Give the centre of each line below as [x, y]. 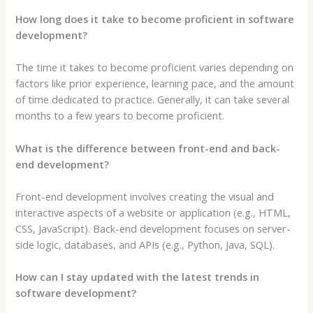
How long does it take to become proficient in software [155, 19]
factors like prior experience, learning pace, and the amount [155, 83]
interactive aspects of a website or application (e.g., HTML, [153, 212]
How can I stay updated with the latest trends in [138, 277]
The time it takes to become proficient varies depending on [155, 67]
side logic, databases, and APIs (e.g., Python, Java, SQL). [145, 244]
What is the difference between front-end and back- [148, 148]
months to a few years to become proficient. [120, 116]
